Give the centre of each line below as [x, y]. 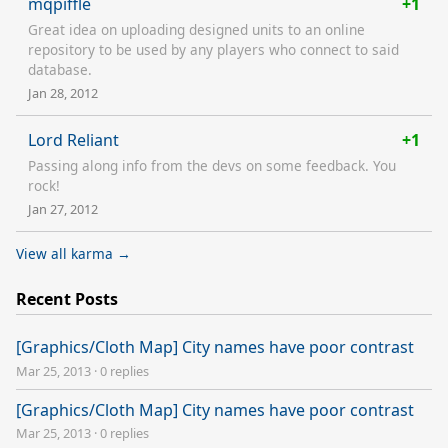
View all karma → [73, 253]
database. [60, 69]
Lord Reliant [73, 139]
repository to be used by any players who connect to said [213, 49]
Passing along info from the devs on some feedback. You [212, 165]
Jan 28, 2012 [63, 92]
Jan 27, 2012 [63, 208]
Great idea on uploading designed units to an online [196, 29]
